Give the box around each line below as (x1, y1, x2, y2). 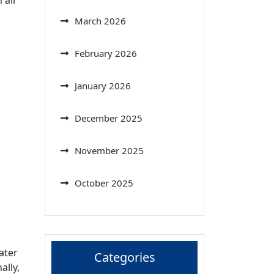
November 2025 (75, 144, 144, 157)
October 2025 (75, 176, 133, 189)
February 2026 (75, 46, 137, 59)
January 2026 (75, 79, 131, 92)
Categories (94, 248, 155, 265)
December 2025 (75, 111, 143, 124)
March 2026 (75, 14, 126, 27)
